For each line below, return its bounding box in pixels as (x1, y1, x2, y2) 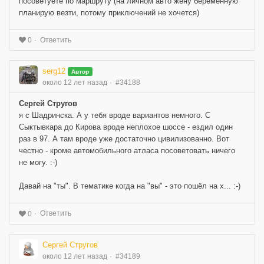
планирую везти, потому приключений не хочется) (19, 8, 199, 17)
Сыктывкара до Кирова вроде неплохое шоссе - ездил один (19, 123, 233, 132)
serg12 (42, 67, 65, 76)
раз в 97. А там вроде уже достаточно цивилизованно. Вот (19, 134, 229, 144)
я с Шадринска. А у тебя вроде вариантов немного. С (19, 111, 210, 120)
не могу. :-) (19, 158, 57, 167)
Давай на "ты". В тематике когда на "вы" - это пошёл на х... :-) (19, 181, 240, 191)
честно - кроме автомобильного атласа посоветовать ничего (19, 146, 235, 156)
